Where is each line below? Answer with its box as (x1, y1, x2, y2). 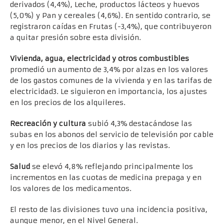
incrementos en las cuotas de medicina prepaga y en (10, 173, 201, 182)
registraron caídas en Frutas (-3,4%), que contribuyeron (10, 22, 211, 31)
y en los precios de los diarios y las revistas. (10, 141, 170, 150)
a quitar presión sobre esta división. (10, 33, 141, 42)
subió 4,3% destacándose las (86, 119, 192, 128)
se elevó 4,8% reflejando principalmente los (32, 162, 193, 171)
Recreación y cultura (10, 119, 86, 128)
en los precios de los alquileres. (10, 98, 125, 107)
